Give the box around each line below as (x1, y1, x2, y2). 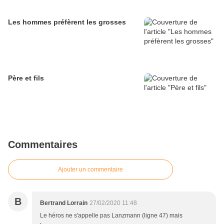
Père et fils (8, 74, 44, 82)
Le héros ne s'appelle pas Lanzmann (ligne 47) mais (40, 212, 182, 219)
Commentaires (8, 139, 77, 150)
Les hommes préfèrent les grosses (8, 18, 126, 26)
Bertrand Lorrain (40, 199, 87, 207)
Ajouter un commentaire (58, 166, 123, 173)
